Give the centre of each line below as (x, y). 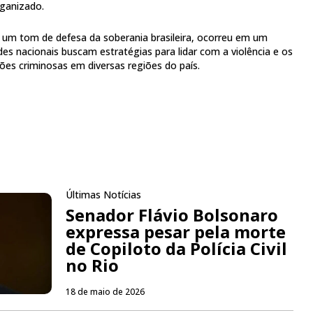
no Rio (92, 265)
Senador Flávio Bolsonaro (172, 215)
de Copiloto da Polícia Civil (176, 249)
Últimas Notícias (103, 195)
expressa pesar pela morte (175, 232)
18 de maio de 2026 (105, 292)
